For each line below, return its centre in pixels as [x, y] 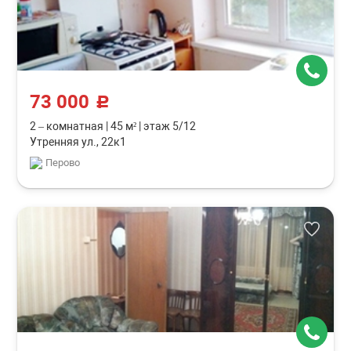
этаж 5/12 [169, 126]
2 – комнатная [68, 126]
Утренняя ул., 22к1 [78, 142]
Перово [63, 163]
